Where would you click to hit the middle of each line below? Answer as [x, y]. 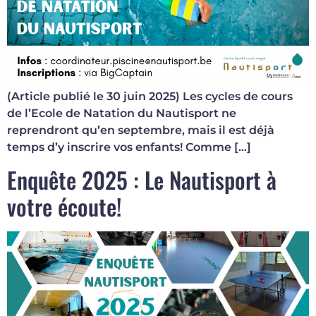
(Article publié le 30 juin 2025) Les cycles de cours [150, 97]
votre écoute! [64, 206]
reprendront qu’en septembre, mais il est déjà [141, 130]
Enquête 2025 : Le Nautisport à [142, 179]
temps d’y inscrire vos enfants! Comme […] [129, 147]
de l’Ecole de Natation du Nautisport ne [122, 114]
